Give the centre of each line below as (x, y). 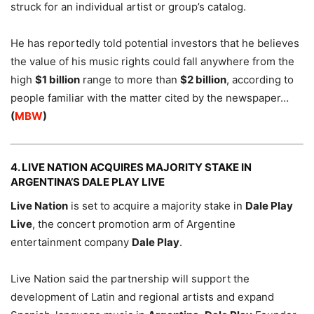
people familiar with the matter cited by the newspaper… (150, 97)
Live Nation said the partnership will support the (130, 278)
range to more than (130, 79)
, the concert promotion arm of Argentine (134, 224)
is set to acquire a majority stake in (157, 205)
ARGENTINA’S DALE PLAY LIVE (88, 182)
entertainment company (71, 242)
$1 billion (57, 79)
